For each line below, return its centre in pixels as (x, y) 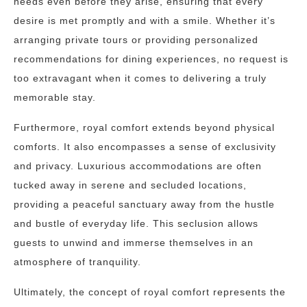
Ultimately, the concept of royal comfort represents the (150, 292)
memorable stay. (55, 97)
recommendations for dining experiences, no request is (151, 59)
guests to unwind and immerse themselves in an (134, 243)
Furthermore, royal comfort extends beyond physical (144, 127)
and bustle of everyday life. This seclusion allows (136, 223)
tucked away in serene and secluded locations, (130, 185)
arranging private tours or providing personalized (136, 40)
